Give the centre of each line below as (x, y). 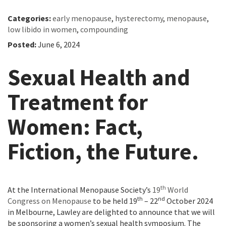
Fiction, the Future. (103, 152)
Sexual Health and (99, 77)
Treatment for (78, 102)
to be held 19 (114, 201)
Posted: (23, 45)
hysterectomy (139, 18)
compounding (104, 30)
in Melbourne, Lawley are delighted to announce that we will (111, 212)
